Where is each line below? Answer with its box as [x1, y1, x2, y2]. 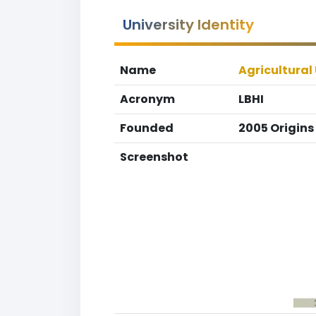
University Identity [123, 15, 254, 35]
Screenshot [120, 149, 188, 165]
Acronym [120, 91, 175, 107]
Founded [120, 120, 174, 136]
